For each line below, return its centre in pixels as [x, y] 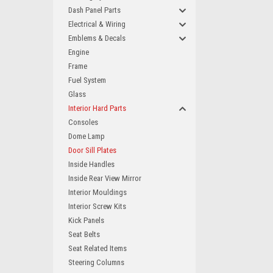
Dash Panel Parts [94, 10]
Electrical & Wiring [97, 24]
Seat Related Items [97, 248]
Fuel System [87, 80]
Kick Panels [86, 220]
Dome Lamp [87, 136]
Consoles [83, 122]
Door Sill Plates [92, 150]
